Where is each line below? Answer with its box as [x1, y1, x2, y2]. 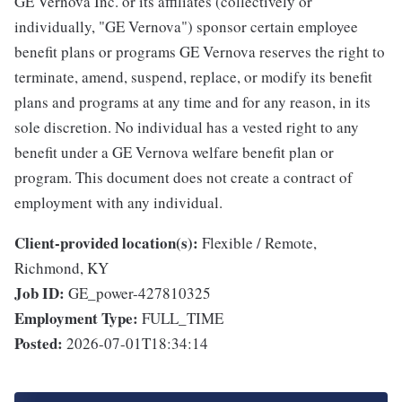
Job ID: [14, 282, 65, 305]
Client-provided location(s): [14, 232, 198, 255]
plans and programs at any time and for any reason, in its [14, 92, 371, 113]
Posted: [14, 332, 63, 355]
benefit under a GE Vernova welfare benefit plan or [14, 142, 334, 163]
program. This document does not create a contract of [14, 167, 353, 188]
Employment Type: [14, 307, 138, 330]
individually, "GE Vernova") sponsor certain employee [14, 16, 358, 38]
